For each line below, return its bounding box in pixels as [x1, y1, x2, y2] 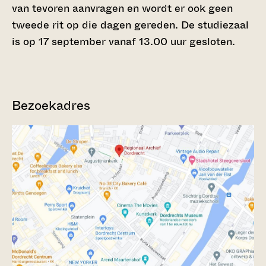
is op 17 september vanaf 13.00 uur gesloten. [12, 34, 235, 49]
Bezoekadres [12, 96, 90, 115]
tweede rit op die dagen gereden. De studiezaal [12, 17, 249, 33]
